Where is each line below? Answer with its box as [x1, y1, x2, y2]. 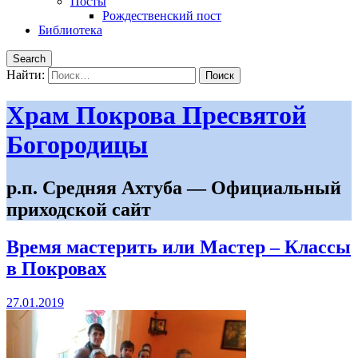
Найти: [6, 68, 45, 82]
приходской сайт [6, 198, 151, 220]
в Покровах [6, 257, 106, 279]
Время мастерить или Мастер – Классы [6, 236, 351, 257]
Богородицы [6, 130, 148, 160]
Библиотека [38, 23, 102, 37]
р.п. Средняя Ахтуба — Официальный [6, 177, 341, 198]
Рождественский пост [102, 9, 221, 22]
